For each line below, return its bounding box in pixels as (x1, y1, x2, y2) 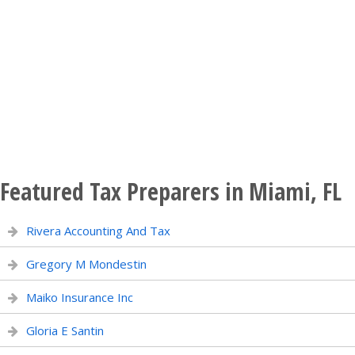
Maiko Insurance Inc (26, 289, 133, 305)
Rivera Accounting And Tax (26, 223, 170, 239)
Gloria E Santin (26, 323, 104, 338)
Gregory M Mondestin (26, 256, 147, 272)
